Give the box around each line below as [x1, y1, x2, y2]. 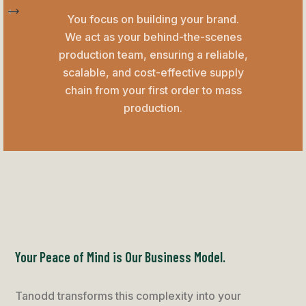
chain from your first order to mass [64, 83, 242, 98]
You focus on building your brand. [67, 12, 239, 27]
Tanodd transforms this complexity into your [15, 289, 242, 303]
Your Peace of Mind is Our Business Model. [15, 249, 226, 266]
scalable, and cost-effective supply [62, 66, 244, 80]
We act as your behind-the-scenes [64, 30, 242, 44]
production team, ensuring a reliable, [58, 48, 248, 62]
